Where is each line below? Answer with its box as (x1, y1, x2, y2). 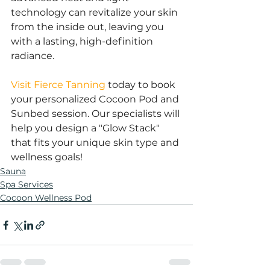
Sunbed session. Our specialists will (11, 108, 182, 119)
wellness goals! (11, 151, 83, 163)
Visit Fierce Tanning (11, 79, 105, 90)
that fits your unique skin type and (11, 137, 181, 148)
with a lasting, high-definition (11, 36, 155, 47)
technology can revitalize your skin (11, 7, 180, 18)
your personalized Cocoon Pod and (11, 93, 181, 105)
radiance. (11, 50, 54, 61)
